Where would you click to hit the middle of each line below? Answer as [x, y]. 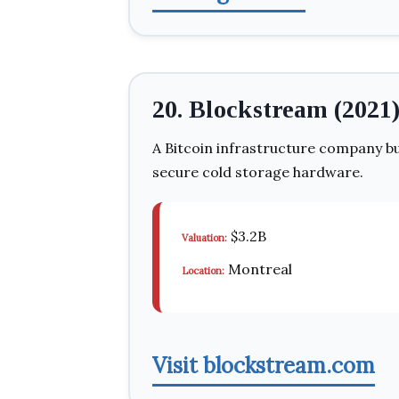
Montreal [258, 269]
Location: [203, 271]
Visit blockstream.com [264, 366]
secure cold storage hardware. [258, 172]
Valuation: [204, 238]
